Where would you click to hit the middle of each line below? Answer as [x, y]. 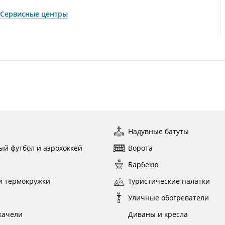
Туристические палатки [169, 181]
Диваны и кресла [158, 214]
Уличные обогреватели [168, 198]
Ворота [140, 148]
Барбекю [143, 164]
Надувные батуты [158, 131]
